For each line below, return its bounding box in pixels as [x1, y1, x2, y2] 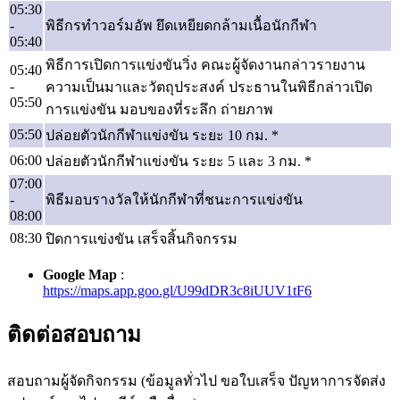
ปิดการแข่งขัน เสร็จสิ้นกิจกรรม [46, 231, 237, 247]
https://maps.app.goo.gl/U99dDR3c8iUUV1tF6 [43, 283, 312, 299]
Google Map [43, 267, 117, 283]
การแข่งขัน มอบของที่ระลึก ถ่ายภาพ [46, 102, 273, 118]
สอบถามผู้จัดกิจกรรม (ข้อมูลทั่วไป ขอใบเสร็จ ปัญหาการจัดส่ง [7, 372, 386, 388]
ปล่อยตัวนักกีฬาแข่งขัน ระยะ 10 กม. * [46, 128, 279, 144]
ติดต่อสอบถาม [7, 322, 141, 346]
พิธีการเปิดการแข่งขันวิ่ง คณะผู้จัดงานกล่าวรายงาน [46, 57, 365, 73]
